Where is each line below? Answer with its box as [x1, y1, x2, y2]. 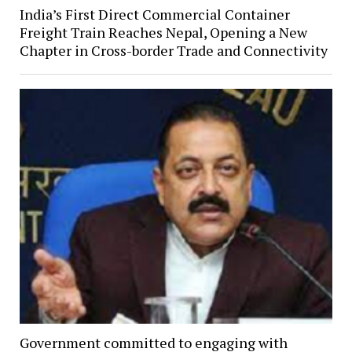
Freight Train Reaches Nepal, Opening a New [19, 23, 307, 42]
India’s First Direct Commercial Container [19, 5, 290, 24]
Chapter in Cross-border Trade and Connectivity [19, 41, 328, 60]
